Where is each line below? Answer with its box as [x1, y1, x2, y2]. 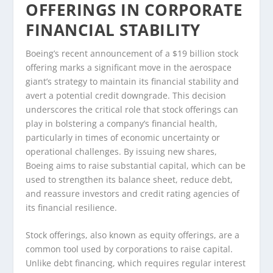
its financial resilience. [26, 201, 118, 213]
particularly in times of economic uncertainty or [26, 131, 221, 143]
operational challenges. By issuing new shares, [26, 145, 218, 157]
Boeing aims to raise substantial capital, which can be [26, 159, 246, 171]
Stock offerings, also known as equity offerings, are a [26, 229, 240, 241]
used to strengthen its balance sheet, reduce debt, [26, 173, 233, 185]
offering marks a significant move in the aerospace [26, 61, 232, 73]
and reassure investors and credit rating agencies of [26, 187, 240, 199]
